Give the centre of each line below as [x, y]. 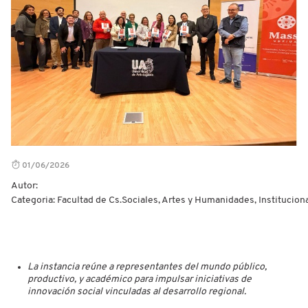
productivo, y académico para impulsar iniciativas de [140, 279]
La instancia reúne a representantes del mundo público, [147, 267]
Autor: [24, 186]
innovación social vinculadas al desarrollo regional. [137, 291]
